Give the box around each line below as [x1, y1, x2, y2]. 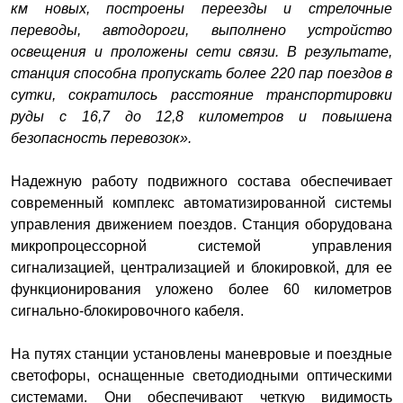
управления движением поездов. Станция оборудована [11, 217, 392, 233]
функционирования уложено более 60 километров [11, 282, 392, 298]
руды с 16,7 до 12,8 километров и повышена [11, 109, 392, 125]
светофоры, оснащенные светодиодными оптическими [11, 368, 392, 384]
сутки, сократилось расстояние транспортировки [11, 87, 392, 103]
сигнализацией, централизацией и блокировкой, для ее [11, 260, 392, 276]
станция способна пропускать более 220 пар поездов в [11, 66, 392, 82]
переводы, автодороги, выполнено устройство [11, 22, 392, 39]
